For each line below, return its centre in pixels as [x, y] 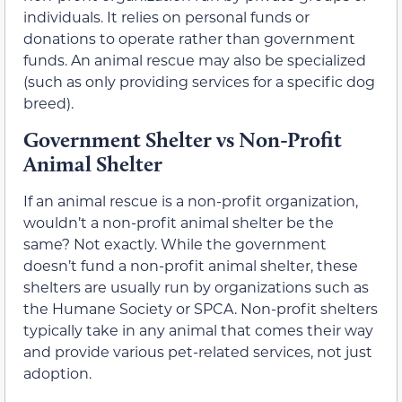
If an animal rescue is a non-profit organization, [191, 200]
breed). [48, 103]
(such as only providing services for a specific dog [199, 82]
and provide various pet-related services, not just [198, 351]
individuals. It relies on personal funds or [166, 17]
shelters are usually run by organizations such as [196, 286]
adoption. [57, 372]
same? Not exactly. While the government [175, 243]
